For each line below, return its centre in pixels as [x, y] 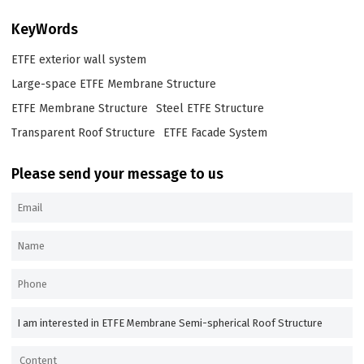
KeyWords [45, 29]
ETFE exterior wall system [79, 60]
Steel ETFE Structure [210, 109]
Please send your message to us [118, 174]
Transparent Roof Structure [84, 133]
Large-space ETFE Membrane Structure [114, 84]
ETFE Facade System [216, 133]
